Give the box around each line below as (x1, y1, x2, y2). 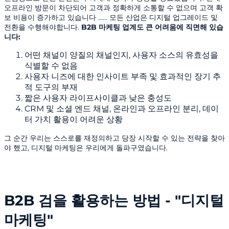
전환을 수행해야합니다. (4, 22, 81, 32)
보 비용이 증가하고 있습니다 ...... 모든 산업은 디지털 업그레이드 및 (4, 13, 218, 22)
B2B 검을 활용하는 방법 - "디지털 (4, 191, 224, 209)
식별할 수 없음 (25, 61, 78, 71)
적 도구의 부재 (25, 82, 78, 93)
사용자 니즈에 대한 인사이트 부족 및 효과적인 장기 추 (25, 72, 221, 82)
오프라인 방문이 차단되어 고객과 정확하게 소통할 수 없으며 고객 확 (4, 3, 223, 13)
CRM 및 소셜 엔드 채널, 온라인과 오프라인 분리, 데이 (25, 104, 219, 114)
